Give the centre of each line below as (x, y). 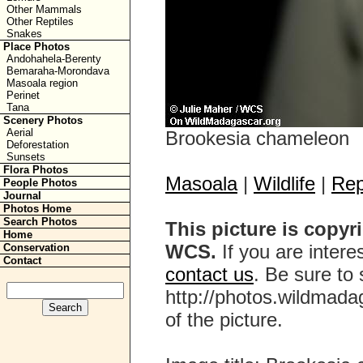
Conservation (36, 248)
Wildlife (284, 183)
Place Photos (36, 47)
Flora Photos (36, 170)
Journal (22, 196)
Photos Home (37, 209)
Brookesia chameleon (257, 138)
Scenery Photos (43, 120)
